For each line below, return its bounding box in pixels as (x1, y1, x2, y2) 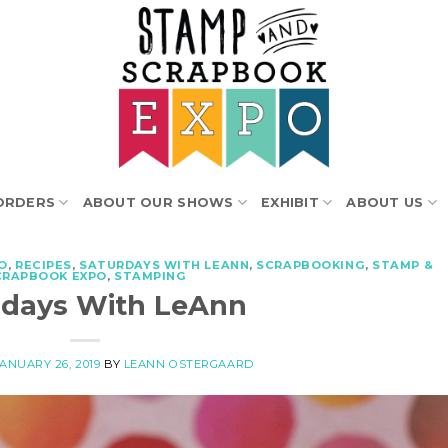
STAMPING (113, 269, 187, 283)
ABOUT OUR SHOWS (82, 194, 234, 210)
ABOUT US (346, 194, 424, 210)
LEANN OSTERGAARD (123, 356, 254, 371)
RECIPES (15, 258, 72, 272)
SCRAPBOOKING (256, 258, 366, 272)
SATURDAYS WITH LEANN (79, 258, 250, 272)
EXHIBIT (261, 194, 319, 210)
